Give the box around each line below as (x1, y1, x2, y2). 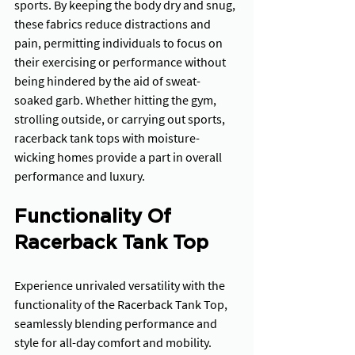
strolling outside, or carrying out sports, (14, 111, 227, 128)
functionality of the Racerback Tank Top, (14, 296, 230, 313)
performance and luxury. (14, 168, 145, 185)
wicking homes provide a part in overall (14, 149, 224, 166)
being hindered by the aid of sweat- (14, 73, 200, 90)
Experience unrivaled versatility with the (14, 277, 227, 294)
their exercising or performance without (14, 54, 228, 71)
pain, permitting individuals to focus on (14, 35, 225, 52)
